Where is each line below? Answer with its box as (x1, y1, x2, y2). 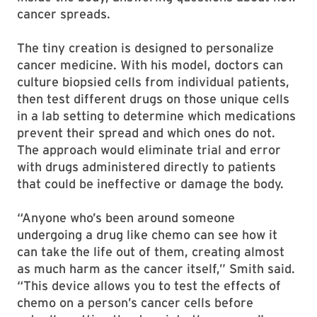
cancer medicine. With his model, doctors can (17, 57, 283, 73)
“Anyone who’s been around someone (17, 210, 235, 226)
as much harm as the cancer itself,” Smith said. (17, 261, 295, 277)
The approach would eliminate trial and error (17, 142, 281, 158)
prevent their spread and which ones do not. (17, 125, 275, 141)
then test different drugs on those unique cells (17, 91, 289, 107)
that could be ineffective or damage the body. (17, 176, 284, 192)
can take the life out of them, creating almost (17, 244, 284, 260)
